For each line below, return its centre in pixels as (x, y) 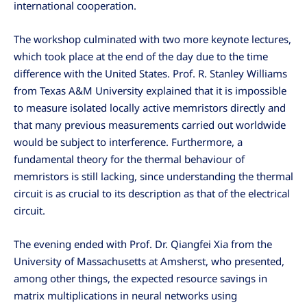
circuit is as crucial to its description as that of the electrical (152, 193)
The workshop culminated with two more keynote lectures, (152, 39)
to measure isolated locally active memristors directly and (150, 107)
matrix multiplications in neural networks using (125, 295)
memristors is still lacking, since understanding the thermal (153, 176)
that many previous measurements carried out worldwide (150, 124)
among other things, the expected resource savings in (140, 278)
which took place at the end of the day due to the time (141, 56)
